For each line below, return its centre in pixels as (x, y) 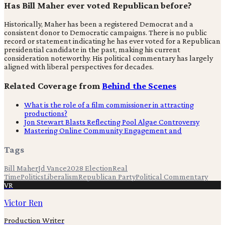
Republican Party (107, 177)
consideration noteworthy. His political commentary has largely (108, 58)
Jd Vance (52, 168)
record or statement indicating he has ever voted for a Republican (112, 41)
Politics (32, 177)
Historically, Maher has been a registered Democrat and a (99, 24)
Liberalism (61, 177)
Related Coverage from (53, 86)
